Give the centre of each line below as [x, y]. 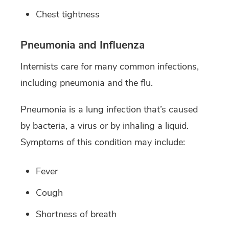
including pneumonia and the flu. [87, 83]
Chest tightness [68, 15]
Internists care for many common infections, [110, 67]
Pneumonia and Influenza [83, 45]
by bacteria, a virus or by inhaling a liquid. [105, 126]
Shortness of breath [76, 214]
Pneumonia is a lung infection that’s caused [109, 110]
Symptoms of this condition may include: [103, 142]
